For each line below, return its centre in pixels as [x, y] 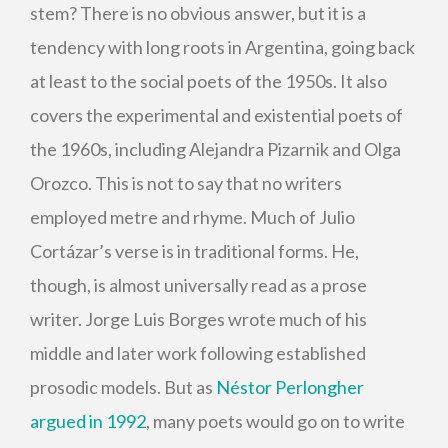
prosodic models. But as [123, 387]
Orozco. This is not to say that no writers [186, 183]
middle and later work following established [198, 353]
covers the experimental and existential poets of [216, 115]
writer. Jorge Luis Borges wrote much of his [198, 319]
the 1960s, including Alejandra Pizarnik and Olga [215, 149]
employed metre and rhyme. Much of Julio [192, 217]
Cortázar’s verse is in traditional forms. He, [194, 251]
